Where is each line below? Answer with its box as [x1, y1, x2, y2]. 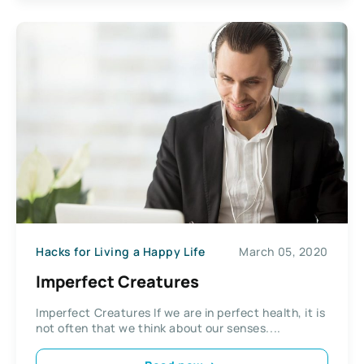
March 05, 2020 [239, 243, 328, 259]
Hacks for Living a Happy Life [36, 243, 206, 259]
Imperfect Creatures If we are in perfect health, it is [36, 305, 326, 321]
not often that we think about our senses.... [36, 320, 281, 336]
